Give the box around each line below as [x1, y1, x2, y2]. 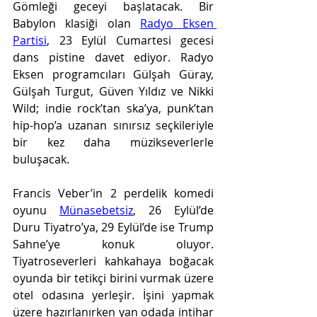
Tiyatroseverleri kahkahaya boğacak [13, 253, 214, 269]
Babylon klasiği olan [13, 16, 140, 31]
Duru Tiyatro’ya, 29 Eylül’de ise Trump [13, 219, 214, 235]
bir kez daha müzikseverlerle [13, 134, 214, 150]
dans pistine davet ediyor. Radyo [13, 50, 214, 65]
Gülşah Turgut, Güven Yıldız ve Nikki [13, 83, 214, 99]
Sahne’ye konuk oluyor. [13, 236, 214, 252]
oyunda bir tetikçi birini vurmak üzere [13, 270, 214, 286]
